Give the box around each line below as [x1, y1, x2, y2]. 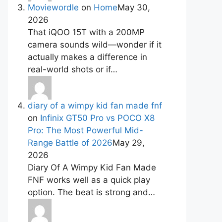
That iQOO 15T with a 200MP [28, 27, 145, 38]
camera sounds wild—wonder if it [28, 40, 162, 50]
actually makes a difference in [28, 52, 147, 62]
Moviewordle [28, 2, 79, 13]
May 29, [112, 138, 145, 148]
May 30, [117, 2, 150, 13]
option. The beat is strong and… [28, 187, 155, 198]
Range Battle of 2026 [28, 138, 112, 148]
